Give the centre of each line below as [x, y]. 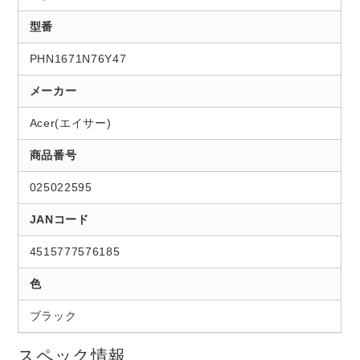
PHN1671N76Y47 [78, 58]
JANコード [59, 219]
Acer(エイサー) [70, 123]
